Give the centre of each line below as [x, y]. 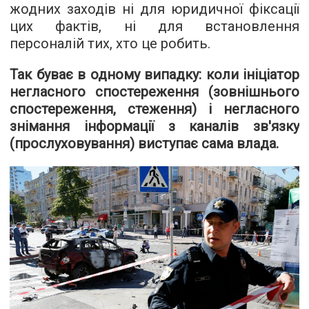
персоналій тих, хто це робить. [110, 43]
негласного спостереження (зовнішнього [154, 92]
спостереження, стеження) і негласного [154, 109]
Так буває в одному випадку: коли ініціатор [154, 74]
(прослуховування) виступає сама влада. [144, 143]
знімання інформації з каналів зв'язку [154, 126]
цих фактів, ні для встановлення [154, 26]
